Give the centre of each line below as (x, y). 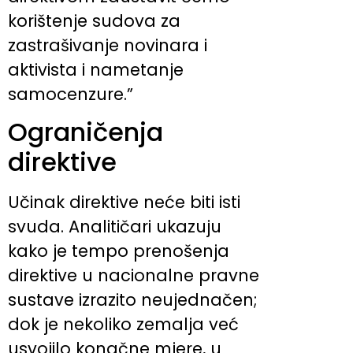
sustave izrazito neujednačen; (133, 300)
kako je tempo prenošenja (119, 251)
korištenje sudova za (94, 20)
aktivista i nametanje (96, 69)
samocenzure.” (71, 94)
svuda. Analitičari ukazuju (115, 227)
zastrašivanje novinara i (108, 45)
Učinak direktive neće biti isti (124, 203)
